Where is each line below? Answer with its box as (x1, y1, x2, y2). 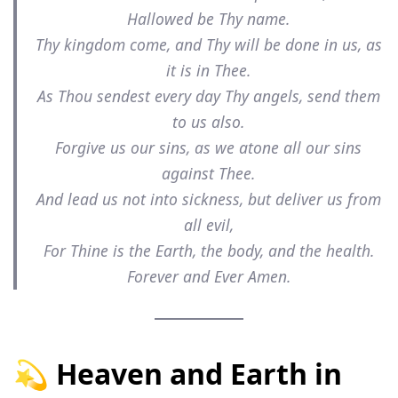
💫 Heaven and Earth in (13, 354, 342, 393)
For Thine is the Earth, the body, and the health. (43, 239, 374, 261)
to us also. (172, 110, 245, 132)
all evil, (183, 213, 234, 235)
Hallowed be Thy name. (127, 7, 291, 29)
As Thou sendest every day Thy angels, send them (36, 84, 380, 107)
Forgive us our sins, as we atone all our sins (55, 136, 362, 158)
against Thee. (162, 162, 256, 184)
